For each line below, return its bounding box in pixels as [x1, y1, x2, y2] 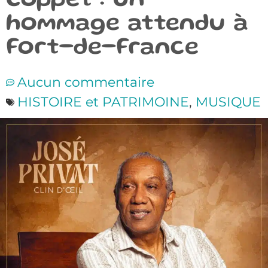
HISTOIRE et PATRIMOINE [17, 94, 189, 110]
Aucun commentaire [17, 74, 154, 90]
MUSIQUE [196, 94, 261, 110]
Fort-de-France [6, 38, 199, 59]
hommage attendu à [6, 14, 248, 35]
